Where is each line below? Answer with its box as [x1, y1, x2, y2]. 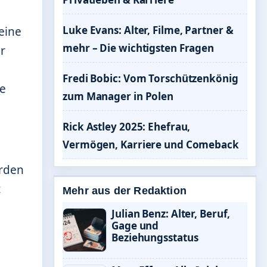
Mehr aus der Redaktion [63, 185, 187, 197]
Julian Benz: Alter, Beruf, [111, 207, 231, 221]
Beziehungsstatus [111, 231, 198, 244]
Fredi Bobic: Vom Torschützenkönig [63, 72, 238, 85]
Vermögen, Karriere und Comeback [63, 138, 239, 151]
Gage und [111, 219, 159, 232]
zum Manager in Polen [63, 89, 173, 103]
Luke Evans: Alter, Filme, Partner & [63, 23, 234, 37]
